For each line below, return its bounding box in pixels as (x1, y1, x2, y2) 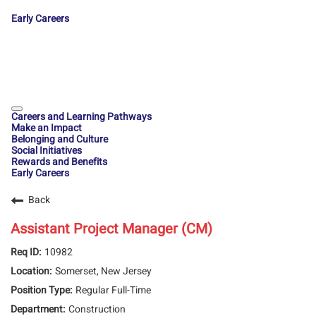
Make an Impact (11, 121, 82, 135)
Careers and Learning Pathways (11, 109, 152, 124)
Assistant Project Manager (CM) (11, 219, 212, 239)
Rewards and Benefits (11, 154, 107, 169)
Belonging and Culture (11, 132, 108, 147)
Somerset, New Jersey (55, 264, 152, 279)
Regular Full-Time (75, 283, 151, 298)
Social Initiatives (11, 143, 82, 158)
